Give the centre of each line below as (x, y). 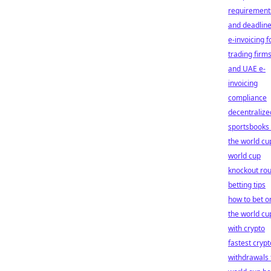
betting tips (247, 185)
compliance (247, 98)
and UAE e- (247, 69)
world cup (244, 156)
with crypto (247, 228)
